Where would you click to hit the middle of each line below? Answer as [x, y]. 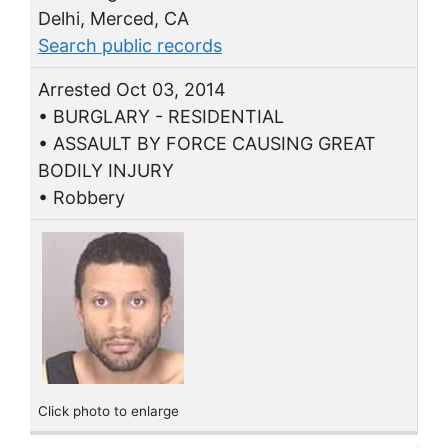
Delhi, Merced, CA [113, 18]
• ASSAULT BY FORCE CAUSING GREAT [207, 143]
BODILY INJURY [106, 170]
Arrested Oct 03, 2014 [132, 89]
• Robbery [81, 197]
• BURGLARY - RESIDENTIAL [161, 116]
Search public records [130, 45]
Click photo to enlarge [108, 410]
